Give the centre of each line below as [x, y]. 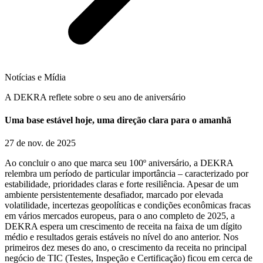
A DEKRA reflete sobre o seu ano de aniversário [95, 97]
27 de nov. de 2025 [40, 143]
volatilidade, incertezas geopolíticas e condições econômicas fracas [128, 205]
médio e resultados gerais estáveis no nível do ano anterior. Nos [122, 237]
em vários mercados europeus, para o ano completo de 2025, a [120, 216]
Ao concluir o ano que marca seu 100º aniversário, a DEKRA [119, 163]
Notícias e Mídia [35, 77]
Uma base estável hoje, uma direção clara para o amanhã [118, 120]
